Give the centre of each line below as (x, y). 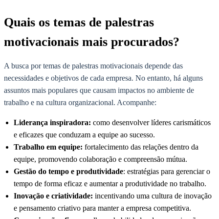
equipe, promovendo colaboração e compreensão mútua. (100, 159)
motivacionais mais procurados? (92, 42)
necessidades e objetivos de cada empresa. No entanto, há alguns (103, 78)
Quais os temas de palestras (79, 22)
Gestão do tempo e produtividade (68, 172)
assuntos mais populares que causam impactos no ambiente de (99, 90)
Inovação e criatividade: (53, 196)
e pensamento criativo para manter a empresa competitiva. (102, 208)
